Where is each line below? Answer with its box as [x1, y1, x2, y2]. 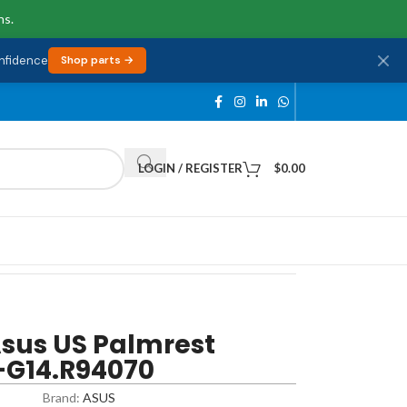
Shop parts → [60, 53, 134, 67]
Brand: [42, 390, 83, 405]
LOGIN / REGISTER [138, 161, 243, 175]
